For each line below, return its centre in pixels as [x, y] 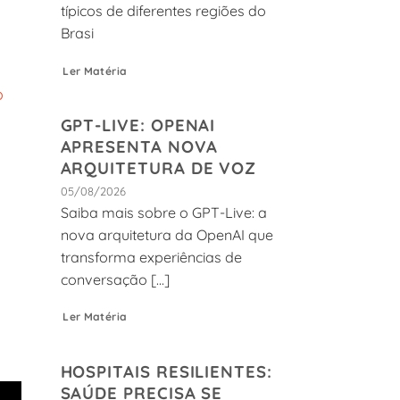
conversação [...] [115, 279]
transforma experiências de [151, 257]
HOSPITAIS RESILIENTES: [166, 372]
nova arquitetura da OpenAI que [167, 234]
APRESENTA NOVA [139, 147]
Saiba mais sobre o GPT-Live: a [163, 212]
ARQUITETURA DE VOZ [158, 168]
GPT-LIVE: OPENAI [138, 125]
